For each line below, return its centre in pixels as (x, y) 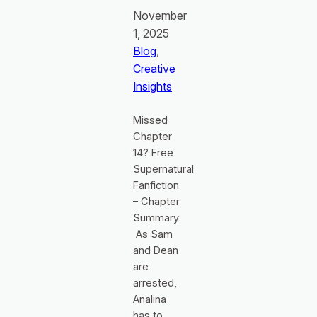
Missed (150, 120)
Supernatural (163, 169)
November (160, 15)
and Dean (156, 250)
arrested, (155, 283)
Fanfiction (156, 185)
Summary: (157, 218)
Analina (150, 299)
